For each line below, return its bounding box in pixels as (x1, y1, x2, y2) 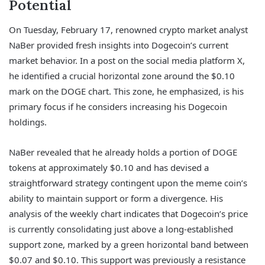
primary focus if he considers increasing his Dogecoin (9, 100, 227, 112)
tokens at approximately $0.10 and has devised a (9, 161, 209, 173)
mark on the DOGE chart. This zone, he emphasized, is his (9, 85, 244, 97)
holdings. (9, 115, 47, 128)
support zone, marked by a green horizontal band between (9, 238, 248, 250)
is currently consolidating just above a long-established (9, 222, 233, 235)
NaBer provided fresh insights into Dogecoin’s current (9, 38, 228, 51)
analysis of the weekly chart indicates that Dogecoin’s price (9, 207, 248, 219)
